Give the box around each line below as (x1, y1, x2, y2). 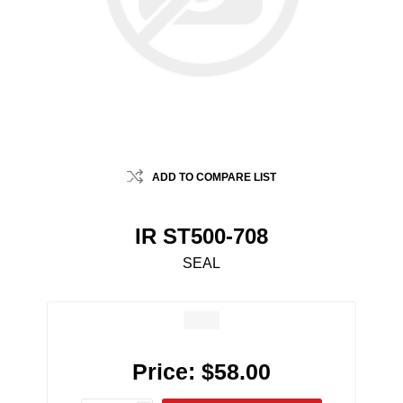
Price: (132, 359, 195, 385)
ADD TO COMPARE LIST (152, 171, 276, 184)
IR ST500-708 (135, 224, 268, 249)
